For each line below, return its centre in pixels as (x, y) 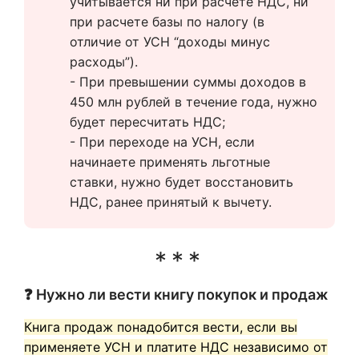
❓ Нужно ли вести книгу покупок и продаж (176, 294)
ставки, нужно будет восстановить (182, 182)
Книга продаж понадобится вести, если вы (161, 327)
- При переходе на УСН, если (162, 142)
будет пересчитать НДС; (147, 122)
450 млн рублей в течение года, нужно (194, 102)
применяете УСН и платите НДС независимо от (176, 347)
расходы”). (104, 62)
